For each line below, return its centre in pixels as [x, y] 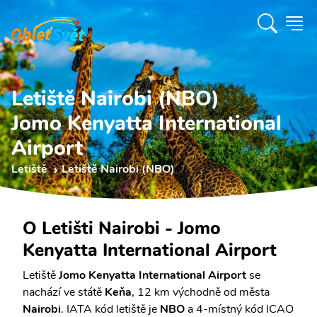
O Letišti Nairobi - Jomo [122, 228]
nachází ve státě [64, 292]
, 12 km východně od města [201, 292]
